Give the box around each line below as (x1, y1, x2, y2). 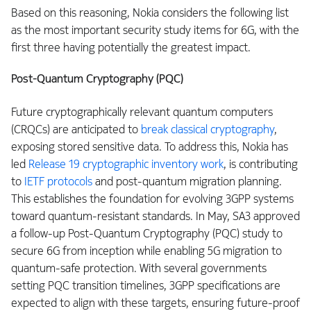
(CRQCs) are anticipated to (11, 121, 141, 137)
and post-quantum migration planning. (92, 174, 282, 189)
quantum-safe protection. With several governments (11, 260, 267, 276)
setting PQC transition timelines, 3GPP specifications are (11, 278, 280, 293)
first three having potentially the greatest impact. (11, 40, 251, 55)
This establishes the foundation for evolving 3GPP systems (11, 191, 294, 206)
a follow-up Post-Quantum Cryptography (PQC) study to (11, 226, 283, 241)
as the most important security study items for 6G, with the (11, 22, 299, 37)
